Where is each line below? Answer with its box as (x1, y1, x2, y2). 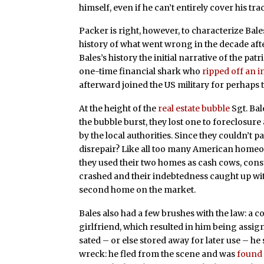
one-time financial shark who (79, 66, 203, 77)
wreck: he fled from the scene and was (79, 248, 237, 259)
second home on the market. (79, 184, 196, 196)
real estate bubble (158, 103, 230, 114)
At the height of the (79, 103, 159, 114)
